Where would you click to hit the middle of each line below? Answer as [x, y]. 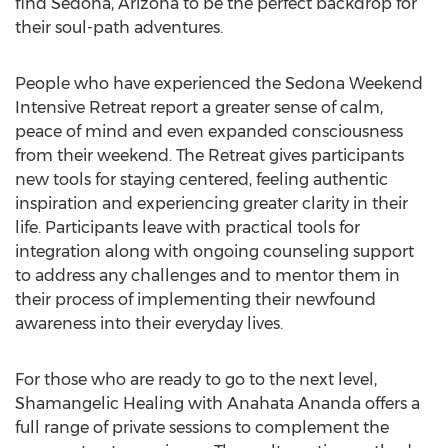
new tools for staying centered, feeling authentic [201, 179]
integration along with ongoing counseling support [214, 251]
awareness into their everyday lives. [149, 323]
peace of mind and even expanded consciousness [209, 131]
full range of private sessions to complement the [202, 427]
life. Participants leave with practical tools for [187, 227]
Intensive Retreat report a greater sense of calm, [199, 107]
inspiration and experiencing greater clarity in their [211, 203]
